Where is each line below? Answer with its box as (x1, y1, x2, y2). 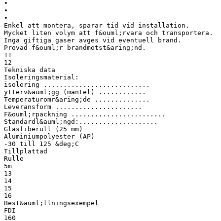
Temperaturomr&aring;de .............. (4, 95, 150, 103)
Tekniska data (4, 66, 55, 74)
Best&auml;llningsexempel (4, 199, 99, 207)
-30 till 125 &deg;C (4, 140, 79, 147)
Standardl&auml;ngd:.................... (4, 117, 158, 125)
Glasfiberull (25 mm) (4, 125, 83, 133)
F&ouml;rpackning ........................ (4, 110, 166, 118)
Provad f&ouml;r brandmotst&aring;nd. (4, 43, 146, 51)
